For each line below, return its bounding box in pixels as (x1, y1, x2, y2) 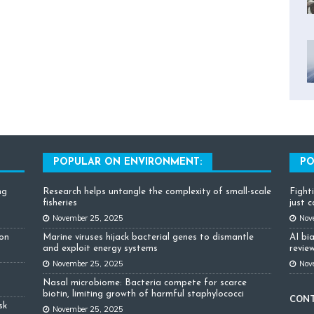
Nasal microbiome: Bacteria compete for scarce (42, 278, 247, 287)
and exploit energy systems (42, 243, 158, 253)
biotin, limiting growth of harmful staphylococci (42, 289, 244, 299)
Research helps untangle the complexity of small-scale (42, 186, 271, 196)
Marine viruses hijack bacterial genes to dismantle (42, 232, 254, 242)
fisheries (42, 198, 77, 207)
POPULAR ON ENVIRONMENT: (53, 156, 202, 168)
